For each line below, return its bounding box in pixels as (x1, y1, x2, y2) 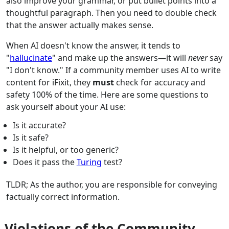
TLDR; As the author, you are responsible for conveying (6, 179, 217, 191)
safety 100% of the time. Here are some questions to (6, 89, 209, 101)
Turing (76, 156, 102, 168)
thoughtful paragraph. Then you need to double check (6, 7, 217, 19)
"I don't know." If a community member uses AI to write (6, 64, 221, 76)
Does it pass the (12, 156, 77, 168)
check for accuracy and (114, 77, 205, 88)
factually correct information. (6, 191, 120, 203)
